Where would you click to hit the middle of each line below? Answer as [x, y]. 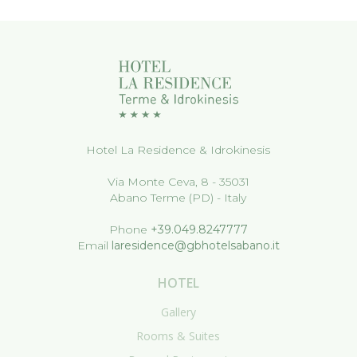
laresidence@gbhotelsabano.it [195, 246]
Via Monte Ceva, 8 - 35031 [178, 182]
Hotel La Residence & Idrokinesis [178, 150]
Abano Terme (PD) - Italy [178, 198]
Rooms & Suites [178, 336]
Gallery [178, 312]
